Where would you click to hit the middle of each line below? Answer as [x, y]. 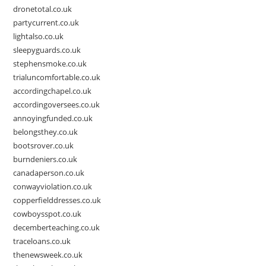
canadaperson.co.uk [49, 173]
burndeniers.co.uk [45, 159]
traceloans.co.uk [42, 241]
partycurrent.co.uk [46, 23]
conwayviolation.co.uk [53, 187]
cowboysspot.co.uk [47, 214]
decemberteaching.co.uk [57, 228]
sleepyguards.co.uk [47, 50]
